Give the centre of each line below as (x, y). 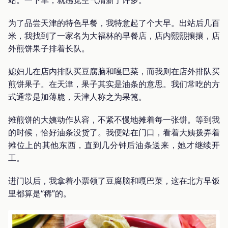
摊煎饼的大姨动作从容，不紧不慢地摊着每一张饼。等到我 (114, 119)
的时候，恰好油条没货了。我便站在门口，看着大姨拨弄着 (114, 132)
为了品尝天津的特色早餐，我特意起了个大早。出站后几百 (114, 23)
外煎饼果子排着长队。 (49, 48)
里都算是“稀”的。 (40, 193)
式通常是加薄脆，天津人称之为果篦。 (77, 96)
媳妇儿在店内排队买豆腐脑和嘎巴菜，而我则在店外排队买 (114, 71)
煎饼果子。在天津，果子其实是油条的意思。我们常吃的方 (114, 84)
